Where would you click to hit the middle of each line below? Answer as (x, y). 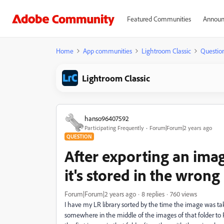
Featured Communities (159, 19)
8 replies (153, 194)
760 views (183, 194)
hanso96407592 (107, 118)
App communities (107, 51)
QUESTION (79, 136)
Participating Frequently (114, 127)
